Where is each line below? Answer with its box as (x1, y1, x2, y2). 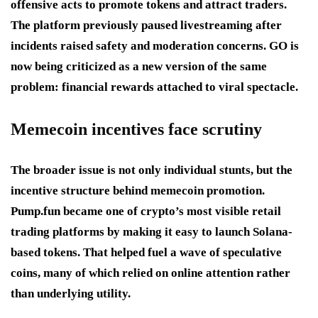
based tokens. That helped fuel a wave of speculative (11, 245, 282, 259)
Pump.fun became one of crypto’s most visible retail (11, 204, 281, 218)
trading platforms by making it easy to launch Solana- (11, 224, 292, 238)
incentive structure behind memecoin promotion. (11, 183, 265, 197)
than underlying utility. (11, 286, 131, 300)
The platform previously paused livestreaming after (11, 18, 282, 32)
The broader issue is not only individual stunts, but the (11, 163, 292, 177)
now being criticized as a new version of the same (11, 59, 267, 73)
